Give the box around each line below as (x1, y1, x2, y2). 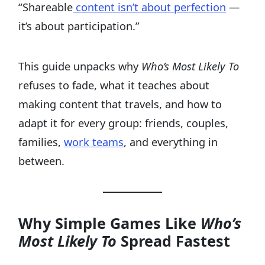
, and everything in (124, 135, 218, 150)
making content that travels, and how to (18, 97, 222, 112)
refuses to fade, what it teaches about (18, 78, 210, 93)
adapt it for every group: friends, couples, (18, 116, 229, 131)
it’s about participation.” (18, 19, 140, 34)
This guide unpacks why (18, 59, 142, 74)
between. (18, 154, 65, 169)
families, (18, 135, 64, 150)
